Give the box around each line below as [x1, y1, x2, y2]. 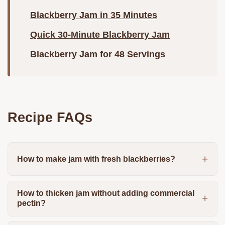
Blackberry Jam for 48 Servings [30, 49, 165, 60]
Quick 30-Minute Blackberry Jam [30, 30, 170, 40]
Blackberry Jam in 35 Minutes [30, 10, 157, 21]
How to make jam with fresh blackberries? [17, 154, 175, 163]
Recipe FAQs [8, 109, 92, 126]
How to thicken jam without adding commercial [17, 189, 194, 198]
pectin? [17, 199, 46, 208]
